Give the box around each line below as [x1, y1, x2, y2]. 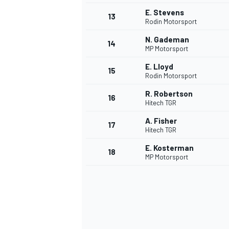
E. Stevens [145, 8, 184, 17]
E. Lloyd [145, 62, 173, 72]
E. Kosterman [145, 143, 194, 153]
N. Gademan [145, 35, 189, 44]
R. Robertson [145, 89, 193, 99]
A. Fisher [145, 116, 177, 126]
